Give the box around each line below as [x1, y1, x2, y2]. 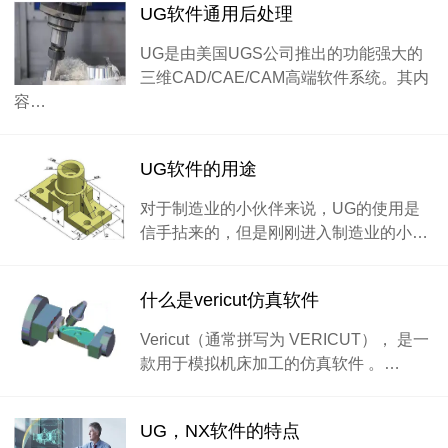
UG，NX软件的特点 [140, 421, 300, 441]
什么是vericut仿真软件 [140, 290, 319, 310]
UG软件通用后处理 [140, 4, 293, 24]
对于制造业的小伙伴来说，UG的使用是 [140, 199, 420, 217]
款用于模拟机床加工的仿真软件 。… [140, 354, 400, 372]
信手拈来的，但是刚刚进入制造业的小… [140, 223, 428, 241]
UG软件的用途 [140, 159, 257, 179]
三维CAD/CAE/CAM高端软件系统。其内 [140, 68, 429, 86]
